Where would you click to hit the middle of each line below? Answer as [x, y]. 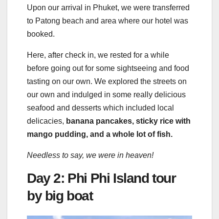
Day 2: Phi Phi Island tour [101, 178]
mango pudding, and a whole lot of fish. [100, 134]
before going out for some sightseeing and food [108, 68]
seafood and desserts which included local [100, 108]
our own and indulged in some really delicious [106, 94]
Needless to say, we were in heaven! [90, 155]
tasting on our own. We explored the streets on [107, 81]
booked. [41, 34]
